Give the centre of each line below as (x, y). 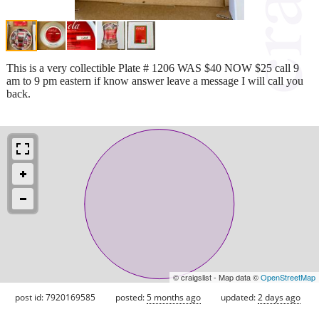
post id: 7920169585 (55, 297)
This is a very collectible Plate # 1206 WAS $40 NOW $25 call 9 (153, 68)
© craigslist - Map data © (217, 277)
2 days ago (279, 297)
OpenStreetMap (288, 277)
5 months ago (174, 297)
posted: (131, 297)
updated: (239, 297)
